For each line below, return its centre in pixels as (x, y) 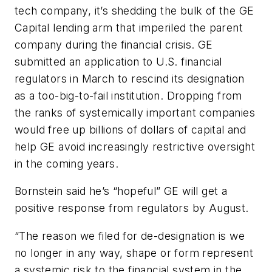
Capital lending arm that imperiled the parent (129, 27)
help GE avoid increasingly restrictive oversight (135, 146)
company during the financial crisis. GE (114, 44)
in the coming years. (66, 163)
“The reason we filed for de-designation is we (130, 236)
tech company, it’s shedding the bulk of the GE (134, 10)
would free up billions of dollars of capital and (131, 129)
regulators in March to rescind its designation (130, 78)
